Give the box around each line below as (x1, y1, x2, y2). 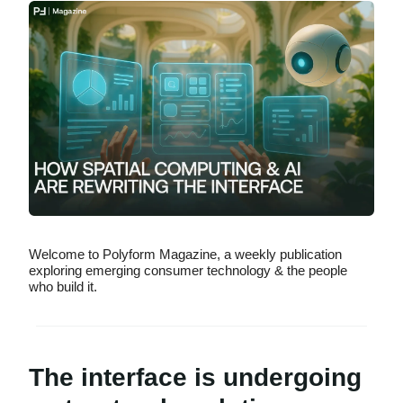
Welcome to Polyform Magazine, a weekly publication (29, 246, 342, 263)
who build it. (29, 279, 97, 295)
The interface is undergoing (29, 363, 362, 392)
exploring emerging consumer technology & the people (29, 263, 347, 279)
